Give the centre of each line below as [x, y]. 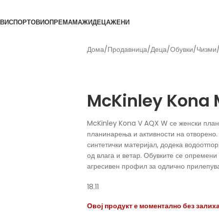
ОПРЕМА [58, 22]
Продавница [127, 49]
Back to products [116, 60]
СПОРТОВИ [27, 22]
